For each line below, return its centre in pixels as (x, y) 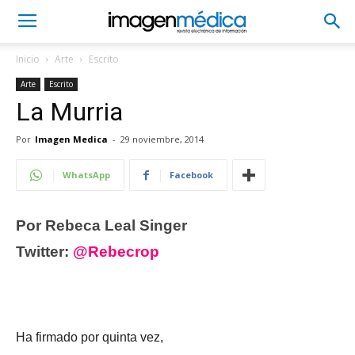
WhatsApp (86, 175)
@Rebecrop (116, 252)
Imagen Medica (71, 139)
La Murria (69, 112)
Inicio (28, 59)
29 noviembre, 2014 (162, 139)
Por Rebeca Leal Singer (101, 225)
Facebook (191, 175)
